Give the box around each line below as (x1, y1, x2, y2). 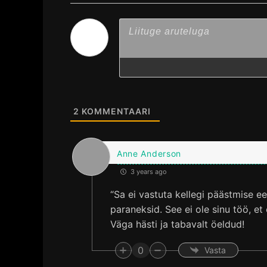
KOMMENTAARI (79, 105, 151, 116)
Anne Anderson (116, 148, 182, 159)
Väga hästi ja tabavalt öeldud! (110, 218, 244, 230)
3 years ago (128, 167, 167, 176)
